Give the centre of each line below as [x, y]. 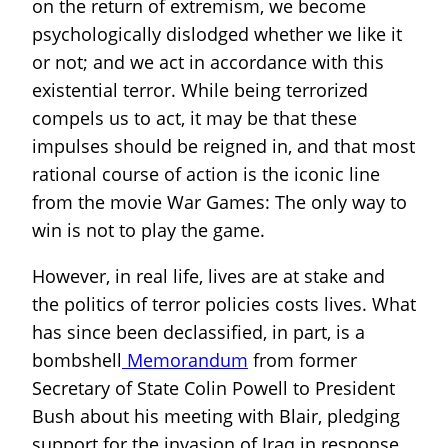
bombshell [77, 360]
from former [302, 360]
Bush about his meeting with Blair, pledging [216, 416]
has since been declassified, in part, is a [198, 332]
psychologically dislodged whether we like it [217, 34]
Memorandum [185, 360]
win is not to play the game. [151, 230]
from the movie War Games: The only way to [219, 202]
